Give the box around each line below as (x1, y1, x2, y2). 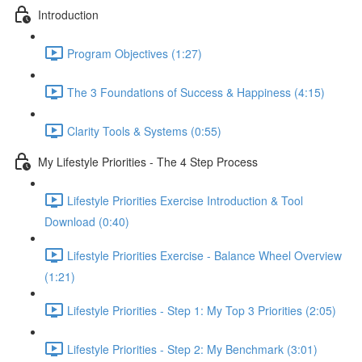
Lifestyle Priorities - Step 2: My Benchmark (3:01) (67, 340, 318, 357)
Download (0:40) (44, 213, 129, 229)
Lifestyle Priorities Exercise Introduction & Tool (67, 192, 303, 208)
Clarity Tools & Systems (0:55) (67, 122, 221, 139)
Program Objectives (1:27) (67, 44, 202, 61)
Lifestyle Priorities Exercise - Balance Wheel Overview (67, 246, 342, 263)
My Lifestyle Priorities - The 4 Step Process (38, 153, 258, 170)
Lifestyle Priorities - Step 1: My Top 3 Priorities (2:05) (67, 301, 336, 318)
